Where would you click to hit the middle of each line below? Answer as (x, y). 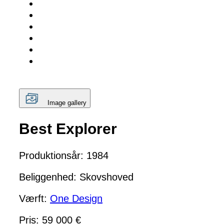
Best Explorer (68, 128)
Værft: (34, 198)
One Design (76, 198)
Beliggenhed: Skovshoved (76, 177)
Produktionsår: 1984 (64, 155)
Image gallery (67, 103)
